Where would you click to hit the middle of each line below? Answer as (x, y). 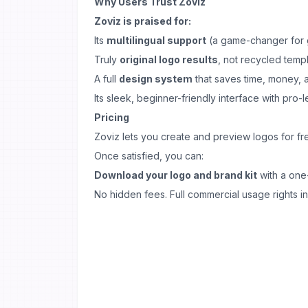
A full (107, 79)
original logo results (169, 59)
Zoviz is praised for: (143, 21)
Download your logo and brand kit (176, 175)
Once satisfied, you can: (149, 156)
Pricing (112, 117)
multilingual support (156, 40)
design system (156, 79)
